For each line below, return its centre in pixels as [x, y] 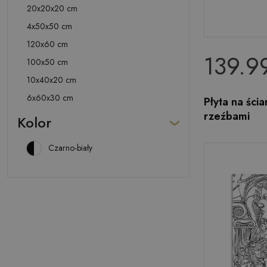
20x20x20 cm [52, 8]
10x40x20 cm [52, 80]
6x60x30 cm [50, 98]
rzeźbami [227, 116]
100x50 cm [47, 62]
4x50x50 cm [49, 26]
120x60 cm [47, 44]
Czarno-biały [70, 148]
